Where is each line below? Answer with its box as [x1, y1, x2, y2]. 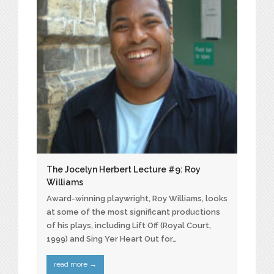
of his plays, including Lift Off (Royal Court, [46, 220, 211, 230]
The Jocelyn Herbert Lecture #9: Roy [46, 164, 201, 174]
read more [53, 260, 89, 269]
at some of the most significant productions [46, 207, 220, 217]
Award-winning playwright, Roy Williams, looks [46, 193, 228, 203]
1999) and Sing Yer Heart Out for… [46, 234, 177, 243]
